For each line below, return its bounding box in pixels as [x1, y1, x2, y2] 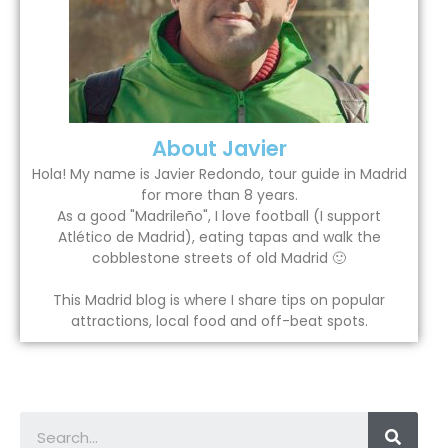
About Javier [151, 134, 287, 164]
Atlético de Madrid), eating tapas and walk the [57, 227, 381, 248]
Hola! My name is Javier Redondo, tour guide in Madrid [31, 164, 407, 185]
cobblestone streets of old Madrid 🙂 [92, 248, 346, 269]
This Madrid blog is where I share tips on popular [53, 290, 385, 311]
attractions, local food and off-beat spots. [70, 311, 368, 332]
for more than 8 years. [140, 185, 298, 206]
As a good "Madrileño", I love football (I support [57, 206, 381, 227]
